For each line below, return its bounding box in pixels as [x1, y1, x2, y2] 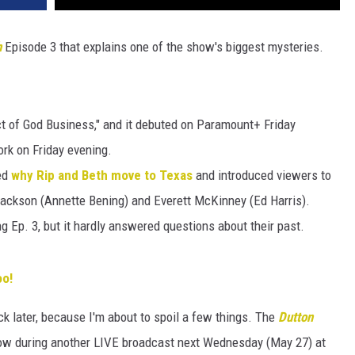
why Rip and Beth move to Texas [11, 167, 196, 184]
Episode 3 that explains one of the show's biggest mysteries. [2, 39, 323, 55]
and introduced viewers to [196, 167, 331, 184]
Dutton [278, 309, 313, 326]
